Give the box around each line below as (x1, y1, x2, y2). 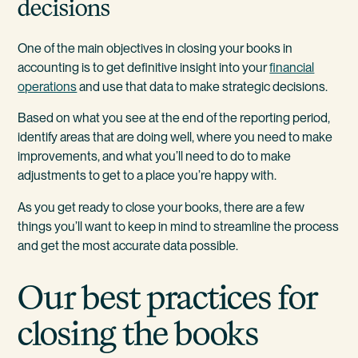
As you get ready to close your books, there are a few (18, 199, 305, 215)
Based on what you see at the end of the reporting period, (18, 110, 331, 126)
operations (18, 78, 78, 94)
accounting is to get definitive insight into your (18, 59, 270, 75)
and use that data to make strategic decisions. (77, 78, 328, 94)
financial (269, 59, 315, 75)
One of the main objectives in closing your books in (18, 40, 293, 56)
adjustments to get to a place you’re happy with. (18, 168, 277, 184)
